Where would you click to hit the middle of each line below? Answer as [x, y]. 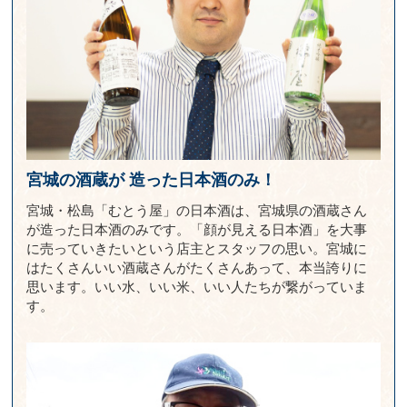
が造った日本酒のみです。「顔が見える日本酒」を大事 [197, 230]
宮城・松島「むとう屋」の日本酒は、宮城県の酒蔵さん [197, 211]
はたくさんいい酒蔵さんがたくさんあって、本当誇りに [197, 268]
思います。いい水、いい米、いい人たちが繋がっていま [197, 287]
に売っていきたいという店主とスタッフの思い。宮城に [197, 249]
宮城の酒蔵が [76, 180]
